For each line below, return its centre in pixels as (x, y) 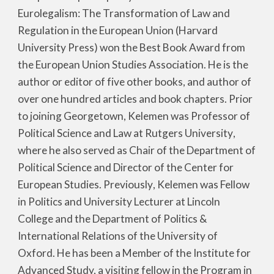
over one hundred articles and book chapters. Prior (135, 99)
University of (187, 236)
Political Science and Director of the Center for (126, 168)
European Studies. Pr (66, 185)
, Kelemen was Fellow (202, 185)
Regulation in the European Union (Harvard (118, 31)
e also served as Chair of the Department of (156, 150)
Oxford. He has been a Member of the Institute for (135, 253)
